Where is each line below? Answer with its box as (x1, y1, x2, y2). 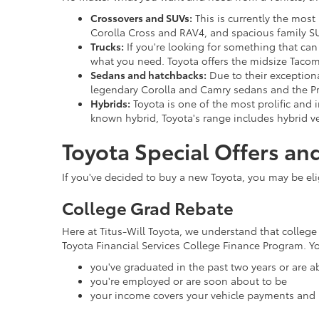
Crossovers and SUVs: (90, 11, 192, 25)
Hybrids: (90, 96, 130, 110)
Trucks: (90, 39, 124, 53)
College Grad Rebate (62, 195, 234, 219)
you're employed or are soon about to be (90, 273, 287, 288)
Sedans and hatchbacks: (90, 68, 206, 82)
